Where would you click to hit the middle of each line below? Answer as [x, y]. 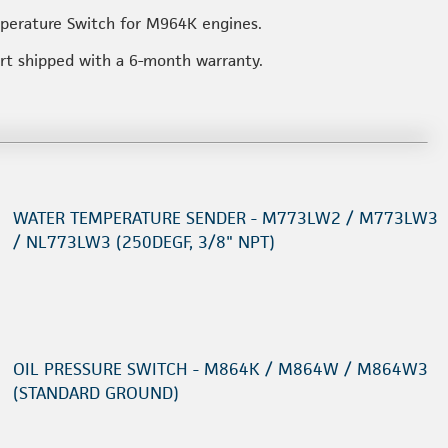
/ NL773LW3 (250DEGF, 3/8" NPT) [144, 242]
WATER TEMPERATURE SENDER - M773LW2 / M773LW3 [225, 218]
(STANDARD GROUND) [96, 393]
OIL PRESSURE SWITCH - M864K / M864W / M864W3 [220, 369]
